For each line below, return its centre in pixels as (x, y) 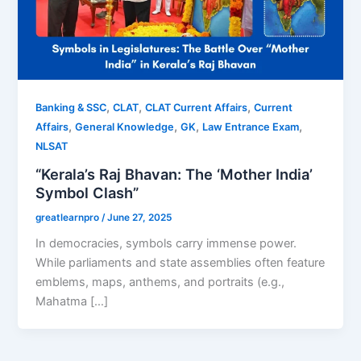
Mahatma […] (72, 302)
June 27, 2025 (140, 217)
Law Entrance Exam (251, 127)
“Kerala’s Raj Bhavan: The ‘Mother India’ (174, 174)
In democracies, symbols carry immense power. (166, 244)
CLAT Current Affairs (197, 108)
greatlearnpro (69, 217)
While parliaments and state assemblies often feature (180, 263)
